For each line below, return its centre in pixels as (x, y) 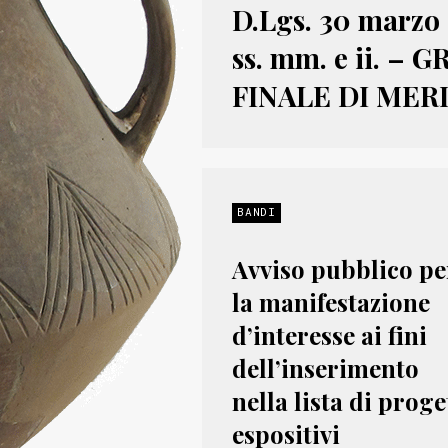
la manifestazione (331, 302)
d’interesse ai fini (329, 335)
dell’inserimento (325, 368)
